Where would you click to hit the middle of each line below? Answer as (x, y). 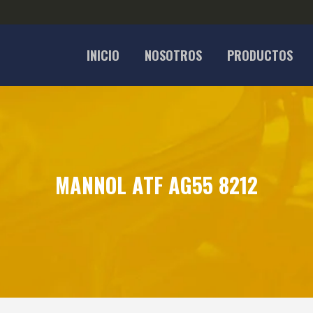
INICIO (103, 55)
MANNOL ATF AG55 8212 (156, 185)
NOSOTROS (173, 55)
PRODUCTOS (260, 55)
